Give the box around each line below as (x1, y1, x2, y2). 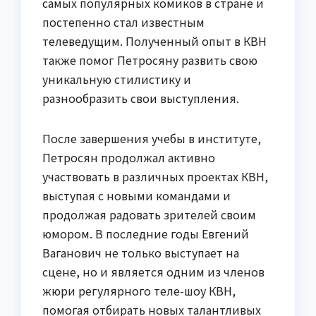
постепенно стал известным (42, 13, 205, 30)
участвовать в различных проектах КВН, (42, 167, 268, 185)
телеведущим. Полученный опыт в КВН (42, 32, 267, 49)
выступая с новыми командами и (42, 186, 231, 204)
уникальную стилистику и (42, 70, 191, 87)
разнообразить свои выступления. (42, 89, 239, 107)
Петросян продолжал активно (42, 148, 215, 166)
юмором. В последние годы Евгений (42, 224, 249, 242)
